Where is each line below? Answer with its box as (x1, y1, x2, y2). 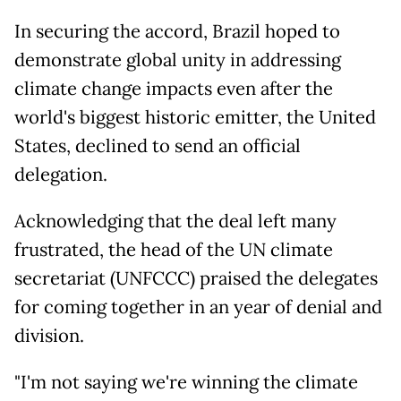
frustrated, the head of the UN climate (14, 238, 333, 262)
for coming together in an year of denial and (14, 295, 382, 320)
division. (14, 324, 84, 348)
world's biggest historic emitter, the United (14, 106, 376, 130)
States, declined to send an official (14, 134, 301, 158)
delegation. (14, 163, 107, 187)
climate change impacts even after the (14, 77, 333, 101)
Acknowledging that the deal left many (14, 209, 337, 234)
